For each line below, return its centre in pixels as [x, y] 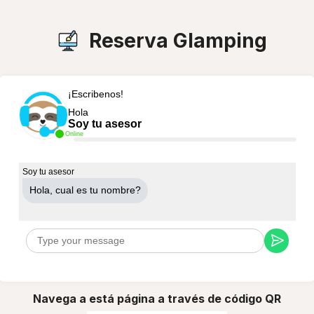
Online [74, 134]
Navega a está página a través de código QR [157, 298]
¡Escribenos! [95, 94]
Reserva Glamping [178, 40]
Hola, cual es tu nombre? [85, 190]
